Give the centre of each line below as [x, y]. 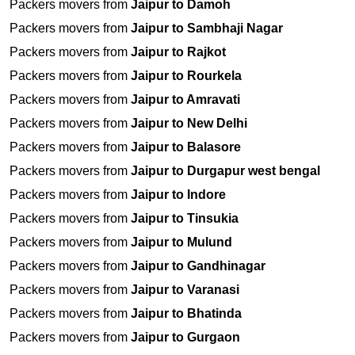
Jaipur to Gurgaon [185, 338]
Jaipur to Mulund [181, 242]
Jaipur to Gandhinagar [198, 266]
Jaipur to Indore [178, 195]
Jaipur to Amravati [185, 100]
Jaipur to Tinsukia [185, 219]
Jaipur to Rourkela [186, 76]
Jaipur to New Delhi [189, 124]
